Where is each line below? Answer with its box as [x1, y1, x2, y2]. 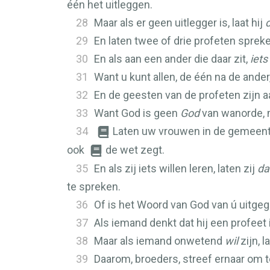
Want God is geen [94, 107, 180, 119]
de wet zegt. [105, 143, 165, 156]
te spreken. [67, 180, 121, 193]
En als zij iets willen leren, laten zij [94, 162, 257, 175]
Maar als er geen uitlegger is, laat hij [94, 16, 265, 29]
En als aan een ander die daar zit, [94, 52, 250, 65]
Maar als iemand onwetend [94, 234, 225, 247]
